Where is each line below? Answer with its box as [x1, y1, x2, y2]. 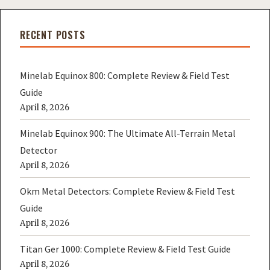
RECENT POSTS [20, 28, 86, 42]
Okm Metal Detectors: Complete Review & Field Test [20, 185, 235, 197]
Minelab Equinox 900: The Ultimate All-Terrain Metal [20, 127, 236, 139]
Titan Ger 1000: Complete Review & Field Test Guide [20, 243, 231, 255]
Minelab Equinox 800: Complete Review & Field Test [20, 69, 230, 81]
